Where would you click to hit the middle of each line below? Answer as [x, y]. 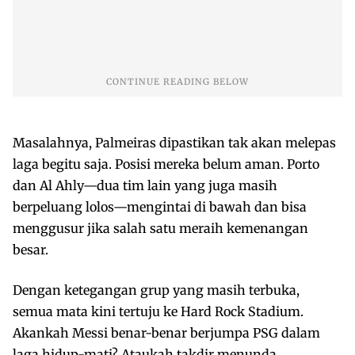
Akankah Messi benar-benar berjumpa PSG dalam [166, 332]
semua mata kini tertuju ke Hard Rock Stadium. [158, 311]
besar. [31, 249]
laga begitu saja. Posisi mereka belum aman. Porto [166, 164]
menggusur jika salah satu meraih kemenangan [160, 228]
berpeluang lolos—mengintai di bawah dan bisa [160, 206]
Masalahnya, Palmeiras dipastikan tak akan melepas [174, 142]
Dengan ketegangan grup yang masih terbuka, [156, 290]
